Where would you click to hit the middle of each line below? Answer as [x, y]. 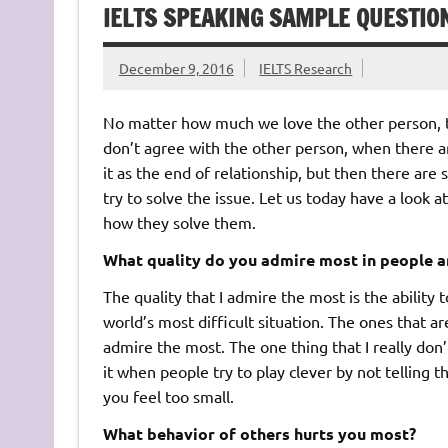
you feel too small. [168, 396]
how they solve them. [179, 222]
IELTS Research [306, 68]
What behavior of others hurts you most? [259, 434]
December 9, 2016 [176, 68]
